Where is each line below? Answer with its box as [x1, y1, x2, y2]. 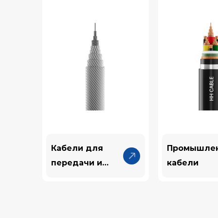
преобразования [51, 173, 124, 182]
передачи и [51, 158, 102, 168]
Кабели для [51, 144, 103, 153]
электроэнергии [51, 187, 124, 197]
